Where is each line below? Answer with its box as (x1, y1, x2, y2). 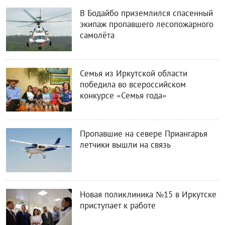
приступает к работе (79, 199, 156, 211)
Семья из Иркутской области (79, 68, 187, 79)
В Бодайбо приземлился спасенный (79, 8, 213, 19)
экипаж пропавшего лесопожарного (79, 19, 213, 30)
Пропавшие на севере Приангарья (79, 128, 207, 140)
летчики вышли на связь (79, 139, 171, 151)
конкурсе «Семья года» (79, 90, 167, 101)
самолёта (79, 30, 115, 41)
